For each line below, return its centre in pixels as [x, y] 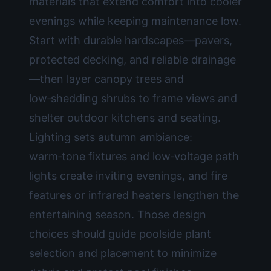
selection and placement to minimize [123, 253]
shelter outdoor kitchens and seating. [125, 118]
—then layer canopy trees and [106, 79]
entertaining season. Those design [118, 214]
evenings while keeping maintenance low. [135, 21]
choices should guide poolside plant [120, 234]
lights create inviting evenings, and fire [128, 176]
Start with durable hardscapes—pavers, [131, 40]
